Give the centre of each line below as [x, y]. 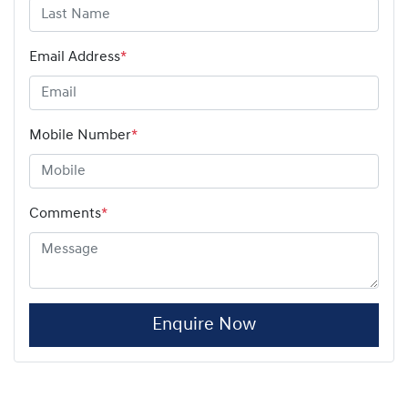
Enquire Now [204, 325]
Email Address [75, 57]
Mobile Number [80, 135]
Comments [65, 214]
